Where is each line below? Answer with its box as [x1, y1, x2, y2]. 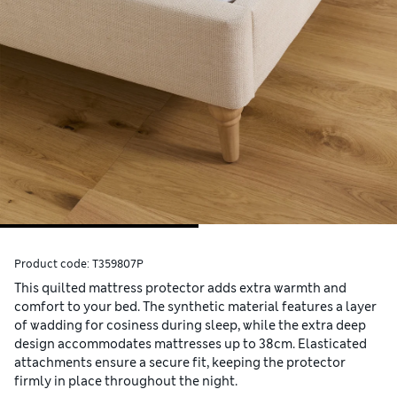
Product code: [14, 257, 92, 272]
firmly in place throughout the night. [14, 373, 237, 390]
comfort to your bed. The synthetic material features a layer [14, 299, 377, 315]
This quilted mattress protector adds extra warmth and [14, 280, 346, 297]
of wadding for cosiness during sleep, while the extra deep [14, 317, 366, 334]
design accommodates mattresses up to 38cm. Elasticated [14, 336, 367, 353]
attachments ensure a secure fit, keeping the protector [14, 354, 346, 371]
